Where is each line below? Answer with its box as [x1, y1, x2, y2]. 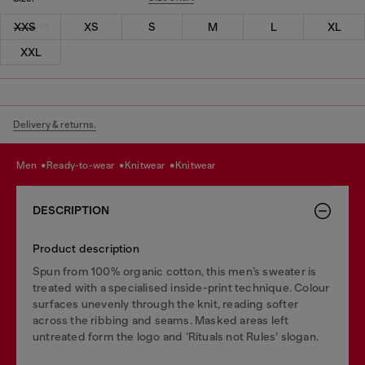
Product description [33, 241, 139, 255]
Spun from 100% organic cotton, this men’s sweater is [33, 264, 317, 278]
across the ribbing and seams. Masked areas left [33, 313, 289, 327]
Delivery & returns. [13, 118, 96, 130]
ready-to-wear [53, 160, 117, 171]
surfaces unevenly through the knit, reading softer [33, 297, 299, 310]
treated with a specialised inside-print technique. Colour [33, 280, 330, 294]
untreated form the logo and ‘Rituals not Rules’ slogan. [33, 329, 319, 343]
